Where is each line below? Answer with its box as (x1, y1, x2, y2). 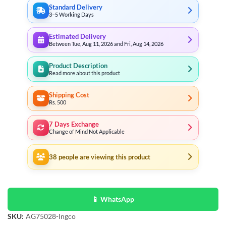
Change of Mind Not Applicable (49, 128, 125, 135)
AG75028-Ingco (26, 212, 76, 220)
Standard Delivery (49, 3, 102, 11)
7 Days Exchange (49, 120, 99, 128)
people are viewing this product (57, 153, 150, 161)
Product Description (49, 62, 107, 70)
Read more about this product (49, 69, 120, 76)
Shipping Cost (49, 91, 89, 99)
